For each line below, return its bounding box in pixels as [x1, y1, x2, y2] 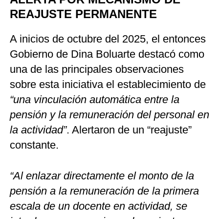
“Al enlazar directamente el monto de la [10, 170, 194, 182]
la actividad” [10, 124, 66, 136]
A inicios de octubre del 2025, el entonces [10, 33, 206, 45]
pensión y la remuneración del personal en [10, 109, 209, 121]
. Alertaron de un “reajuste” [66, 124, 192, 136]
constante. [10, 139, 59, 152]
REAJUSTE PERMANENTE [10, 7, 157, 21]
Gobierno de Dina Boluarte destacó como [10, 48, 204, 61]
